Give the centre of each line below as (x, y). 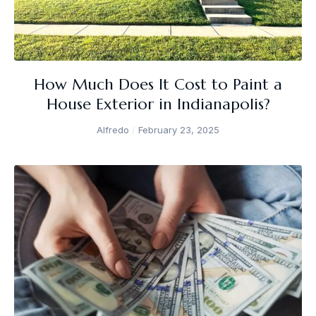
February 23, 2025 (177, 130)
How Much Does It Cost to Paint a (158, 85)
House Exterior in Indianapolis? (158, 104)
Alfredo (114, 130)
